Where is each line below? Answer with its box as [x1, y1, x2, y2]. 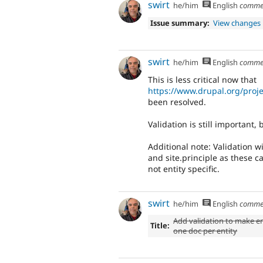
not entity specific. [148, 163, 220, 175]
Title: [150, 220, 170, 231]
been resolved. [148, 96, 206, 107]
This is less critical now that [148, 73, 257, 85]
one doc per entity [173, 225, 238, 237]
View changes [213, 18, 261, 29]
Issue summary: [150, 18, 210, 29]
